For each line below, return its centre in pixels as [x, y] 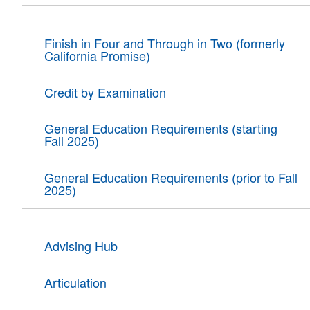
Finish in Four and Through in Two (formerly [164, 43]
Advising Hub [81, 246]
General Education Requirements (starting [161, 128]
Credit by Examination [105, 92]
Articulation [75, 282]
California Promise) [97, 56]
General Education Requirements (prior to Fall [171, 177]
